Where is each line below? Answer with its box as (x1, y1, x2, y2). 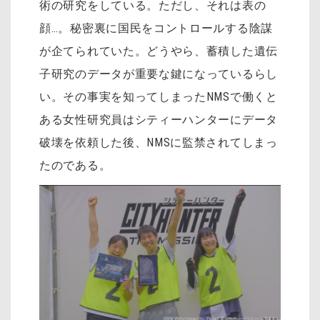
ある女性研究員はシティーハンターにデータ (39, 112, 278, 126)
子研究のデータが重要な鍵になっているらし (39, 66, 278, 81)
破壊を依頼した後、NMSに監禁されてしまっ (39, 135, 278, 149)
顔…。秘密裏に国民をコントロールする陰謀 (39, 21, 274, 35)
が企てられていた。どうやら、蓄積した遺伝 (39, 44, 278, 58)
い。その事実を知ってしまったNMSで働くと (39, 89, 278, 104)
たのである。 (39, 158, 111, 172)
